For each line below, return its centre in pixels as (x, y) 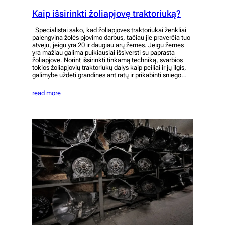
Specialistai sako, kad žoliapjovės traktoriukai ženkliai (109, 30)
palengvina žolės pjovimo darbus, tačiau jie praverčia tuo (111, 38)
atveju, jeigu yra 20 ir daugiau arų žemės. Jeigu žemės (108, 45)
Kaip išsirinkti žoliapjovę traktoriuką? (106, 14)
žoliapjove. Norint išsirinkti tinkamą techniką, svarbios (107, 60)
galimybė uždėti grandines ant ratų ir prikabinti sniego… (109, 75)
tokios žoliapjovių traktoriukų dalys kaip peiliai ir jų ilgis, (109, 68)
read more (46, 93)
